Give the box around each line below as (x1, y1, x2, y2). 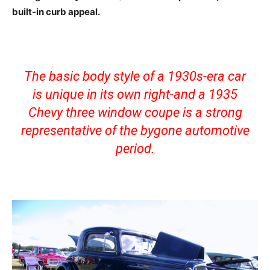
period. (115, 141, 155, 157)
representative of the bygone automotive (20, 123, 250, 139)
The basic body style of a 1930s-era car (24, 69, 246, 84)
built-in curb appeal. (12, 6, 102, 18)
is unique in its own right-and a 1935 (33, 87, 237, 102)
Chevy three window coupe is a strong (28, 105, 242, 121)
